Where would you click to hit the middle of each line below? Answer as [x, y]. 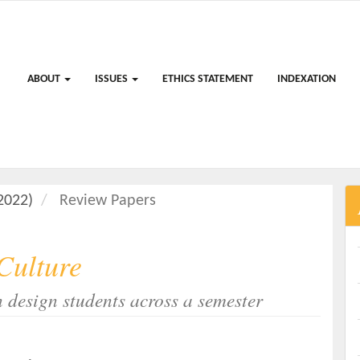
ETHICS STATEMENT [208, 79]
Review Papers [106, 201]
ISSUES [112, 79]
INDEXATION [307, 79]
